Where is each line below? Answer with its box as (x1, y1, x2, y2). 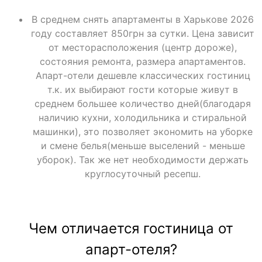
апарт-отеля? (85, 240, 177, 258)
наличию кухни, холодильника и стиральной (39, 111, 247, 123)
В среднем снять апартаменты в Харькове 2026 (32, 13, 254, 25)
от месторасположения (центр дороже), (49, 41, 237, 53)
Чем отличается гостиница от (29, 219, 233, 237)
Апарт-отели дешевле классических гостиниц (35, 69, 250, 81)
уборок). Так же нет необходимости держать (37, 153, 249, 166)
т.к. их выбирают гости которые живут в (47, 83, 238, 95)
